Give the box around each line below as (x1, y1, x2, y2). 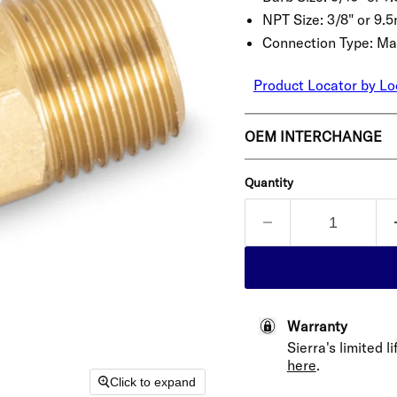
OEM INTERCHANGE (244, 128, 382, 145)
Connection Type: (261, 34, 373, 51)
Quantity (244, 175, 293, 191)
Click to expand (110, 375, 197, 390)
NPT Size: (261, 11, 323, 28)
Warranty (286, 317, 347, 335)
